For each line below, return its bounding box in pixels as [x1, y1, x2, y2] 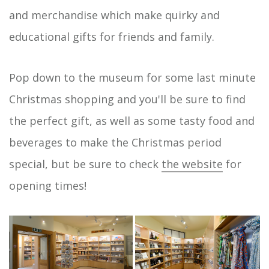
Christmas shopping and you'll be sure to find [9, 91, 246, 106]
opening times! [9, 178, 86, 193]
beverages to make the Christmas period [9, 134, 222, 150]
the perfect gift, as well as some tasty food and [9, 113, 255, 128]
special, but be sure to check [9, 156, 162, 171]
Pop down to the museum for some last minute [9, 70, 256, 85]
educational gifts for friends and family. [9, 29, 214, 44]
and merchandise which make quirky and [9, 7, 220, 22]
